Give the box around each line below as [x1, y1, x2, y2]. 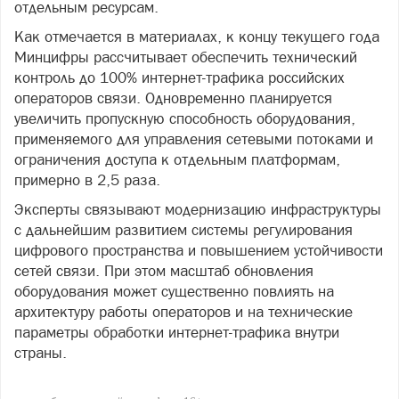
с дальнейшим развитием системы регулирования [14, 221, 353, 240]
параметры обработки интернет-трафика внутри [14, 323, 339, 342]
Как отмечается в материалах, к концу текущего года [14, 28, 379, 46]
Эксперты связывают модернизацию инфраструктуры [14, 200, 381, 219]
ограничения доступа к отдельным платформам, [14, 151, 340, 169]
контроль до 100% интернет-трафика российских [14, 69, 345, 87]
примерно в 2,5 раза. [14, 171, 160, 190]
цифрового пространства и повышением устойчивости [14, 241, 383, 260]
